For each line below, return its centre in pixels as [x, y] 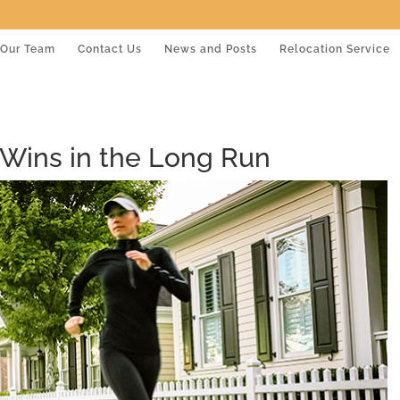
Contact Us [110, 49]
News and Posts [211, 49]
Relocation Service [335, 49]
